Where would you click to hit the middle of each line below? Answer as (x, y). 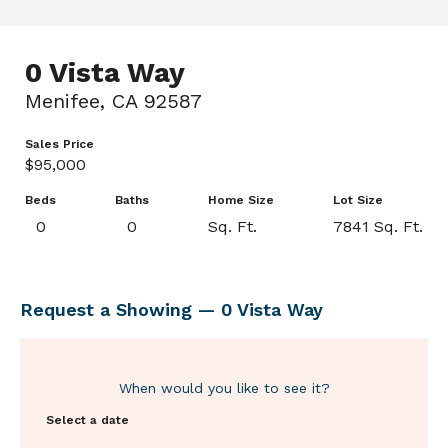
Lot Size (358, 199)
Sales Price (59, 143)
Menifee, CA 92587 (113, 100)
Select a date (87, 419)
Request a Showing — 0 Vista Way (171, 309)
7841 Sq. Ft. (378, 226)
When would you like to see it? (224, 387)
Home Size (241, 199)
